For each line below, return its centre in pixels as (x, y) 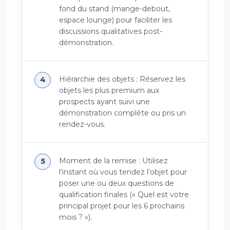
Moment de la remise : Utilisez (113, 161)
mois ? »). (75, 217)
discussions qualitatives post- (111, 32)
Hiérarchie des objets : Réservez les (122, 79)
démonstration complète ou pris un (122, 113)
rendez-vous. (82, 124)
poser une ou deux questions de (117, 184)
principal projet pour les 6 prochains (122, 206)
